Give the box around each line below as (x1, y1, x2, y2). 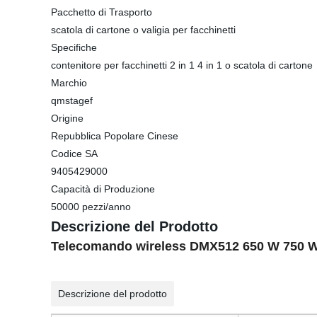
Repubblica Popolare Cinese (51, 130, 178, 142)
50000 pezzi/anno (51, 201, 131, 212)
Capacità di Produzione (51, 183, 155, 195)
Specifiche (51, 42, 97, 53)
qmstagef (51, 95, 93, 106)
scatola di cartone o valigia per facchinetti (51, 24, 236, 35)
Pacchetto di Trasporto (51, 6, 152, 18)
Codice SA (51, 148, 98, 159)
